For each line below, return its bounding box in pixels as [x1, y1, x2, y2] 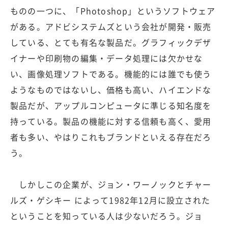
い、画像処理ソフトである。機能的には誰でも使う [10, 68, 212, 80]
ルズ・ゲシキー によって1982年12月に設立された [10, 194, 211, 207]
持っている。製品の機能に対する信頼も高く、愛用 [10, 115, 212, 128]
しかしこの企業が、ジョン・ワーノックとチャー [10, 178, 212, 191]
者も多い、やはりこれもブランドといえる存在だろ [10, 131, 212, 144]
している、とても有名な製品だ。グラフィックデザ [10, 36, 212, 49]
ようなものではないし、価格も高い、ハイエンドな [10, 83, 212, 96]
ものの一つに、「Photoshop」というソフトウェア [10, 5, 216, 17]
